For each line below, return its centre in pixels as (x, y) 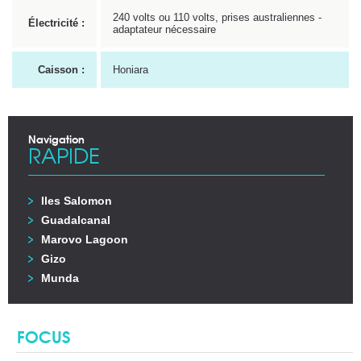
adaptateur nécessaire (164, 29)
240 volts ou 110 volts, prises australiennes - (217, 17)
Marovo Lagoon (85, 239)
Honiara (131, 69)
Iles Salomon (77, 200)
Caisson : (61, 69)
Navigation (56, 138)
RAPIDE (64, 154)
